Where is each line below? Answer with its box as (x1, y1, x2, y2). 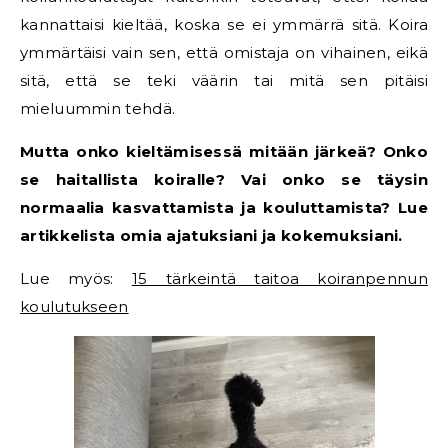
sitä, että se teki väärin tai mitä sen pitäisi (20, 71, 428, 91)
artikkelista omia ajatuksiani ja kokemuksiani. (20, 226, 403, 246)
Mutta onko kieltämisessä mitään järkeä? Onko (20, 142, 428, 162)
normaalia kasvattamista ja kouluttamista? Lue (20, 198, 428, 218)
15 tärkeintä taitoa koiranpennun (131, 269, 428, 289)
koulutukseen (20, 297, 129, 317)
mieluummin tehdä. (20, 99, 176, 119)
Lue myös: (20, 269, 132, 289)
